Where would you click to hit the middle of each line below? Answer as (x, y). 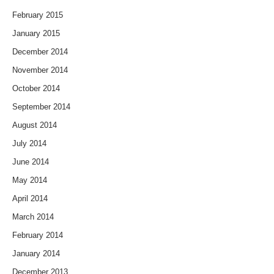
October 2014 (36, 88)
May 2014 (30, 180)
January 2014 (36, 253)
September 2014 (41, 106)
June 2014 (31, 161)
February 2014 (38, 235)
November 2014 (40, 70)
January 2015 (36, 33)
